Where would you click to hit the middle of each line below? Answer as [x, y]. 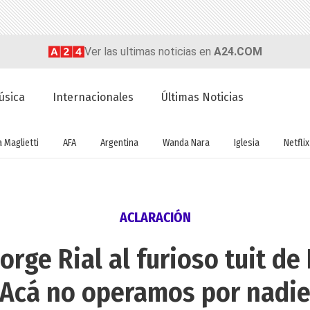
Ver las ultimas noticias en [149, 51]
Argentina [119, 143]
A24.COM [238, 51]
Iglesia [247, 143]
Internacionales [93, 98]
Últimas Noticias [203, 98]
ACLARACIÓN [155, 218]
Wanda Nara [186, 143]
